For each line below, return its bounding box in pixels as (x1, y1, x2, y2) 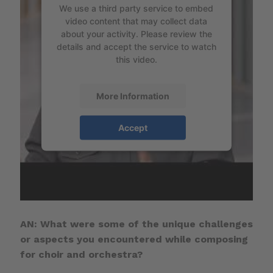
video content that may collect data (65, 15, 208, 26)
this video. (115, 54, 157, 65)
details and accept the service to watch (56, 41, 216, 52)
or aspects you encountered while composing (19, 233, 248, 245)
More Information (96, 90, 169, 101)
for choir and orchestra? (19, 248, 143, 260)
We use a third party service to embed (59, 2, 214, 13)
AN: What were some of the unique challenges (19, 218, 253, 230)
